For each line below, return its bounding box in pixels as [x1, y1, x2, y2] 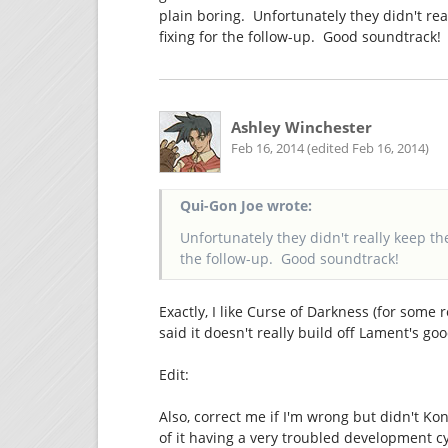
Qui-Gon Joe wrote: [179, 196, 312, 216]
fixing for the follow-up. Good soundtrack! [159, 27, 442, 47]
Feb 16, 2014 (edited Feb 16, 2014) [230, 139, 429, 157]
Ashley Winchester [230, 116, 372, 138]
